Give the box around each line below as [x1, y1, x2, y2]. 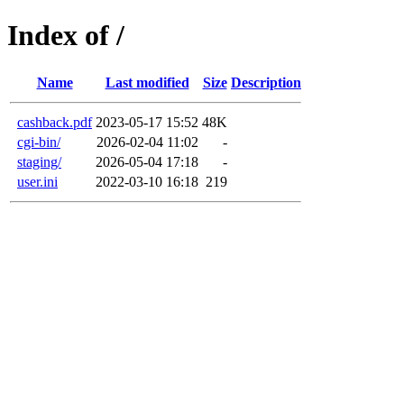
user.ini [17, 173, 58, 189]
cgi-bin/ [17, 133, 60, 150]
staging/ [17, 153, 61, 170]
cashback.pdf [17, 114, 92, 130]
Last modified [105, 74, 189, 90]
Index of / [7, 19, 124, 52]
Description [231, 74, 301, 90]
